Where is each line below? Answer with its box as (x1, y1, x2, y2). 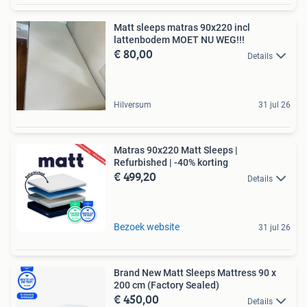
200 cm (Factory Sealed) (114, 280, 219, 291)
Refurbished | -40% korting (114, 157, 228, 169)
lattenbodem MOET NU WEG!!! (114, 34, 245, 46)
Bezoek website (114, 221, 180, 233)
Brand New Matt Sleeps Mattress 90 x (114, 267, 276, 279)
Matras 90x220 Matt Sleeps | (114, 145, 238, 156)
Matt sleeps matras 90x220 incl (114, 22, 250, 34)
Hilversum (114, 100, 151, 110)
